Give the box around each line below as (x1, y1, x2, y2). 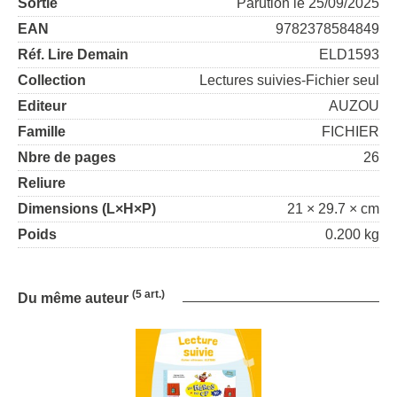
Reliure (18, 175, 66, 191)
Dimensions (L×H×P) (18, 201, 156, 216)
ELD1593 (319, 47, 379, 62)
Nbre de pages (18, 150, 116, 165)
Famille (18, 124, 66, 139)
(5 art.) (132, 288, 165, 300)
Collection (18, 73, 86, 88)
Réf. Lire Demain (18, 47, 128, 62)
